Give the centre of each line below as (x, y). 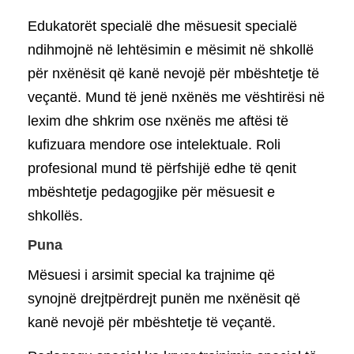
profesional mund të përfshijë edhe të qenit (162, 168)
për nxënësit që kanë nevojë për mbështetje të (173, 73)
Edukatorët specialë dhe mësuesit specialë (162, 26)
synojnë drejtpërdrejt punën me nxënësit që (164, 298)
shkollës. (55, 215)
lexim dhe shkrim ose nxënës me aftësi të (158, 121)
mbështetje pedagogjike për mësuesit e (151, 192)
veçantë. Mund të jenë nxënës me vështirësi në (176, 97)
